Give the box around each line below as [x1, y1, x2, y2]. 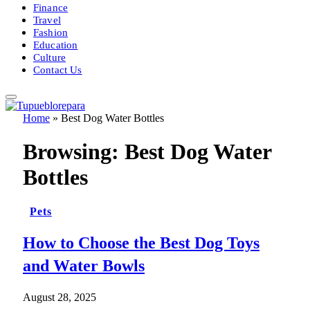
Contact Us [33, 64, 82, 75]
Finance [33, 1, 69, 13]
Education [33, 39, 78, 51]
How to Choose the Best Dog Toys [23, 233, 259, 252]
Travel [33, 14, 61, 26]
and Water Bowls [23, 256, 145, 275]
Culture [33, 51, 66, 63]
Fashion [33, 26, 69, 38]
